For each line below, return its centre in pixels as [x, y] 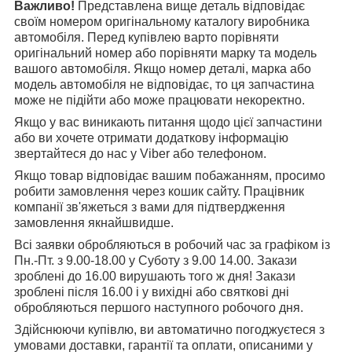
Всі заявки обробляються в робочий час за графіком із [172, 245]
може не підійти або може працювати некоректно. [159, 101]
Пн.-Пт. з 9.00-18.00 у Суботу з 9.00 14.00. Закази [156, 261]
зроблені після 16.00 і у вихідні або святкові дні [152, 292]
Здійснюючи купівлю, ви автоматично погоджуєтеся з [169, 330]
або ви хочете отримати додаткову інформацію [151, 138]
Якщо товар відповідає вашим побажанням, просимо [170, 176]
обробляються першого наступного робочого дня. [159, 308]
